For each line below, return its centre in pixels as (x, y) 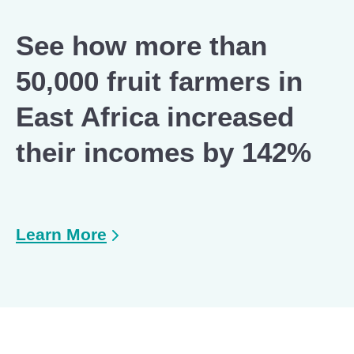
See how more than (141, 45)
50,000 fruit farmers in (159, 81)
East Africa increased (155, 116)
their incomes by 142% (164, 152)
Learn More (61, 234)
